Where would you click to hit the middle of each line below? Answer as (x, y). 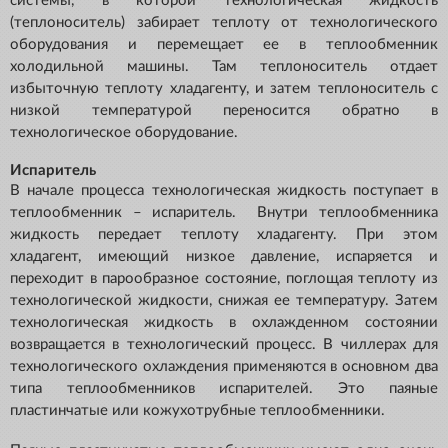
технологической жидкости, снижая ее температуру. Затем (224, 301)
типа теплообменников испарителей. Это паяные (224, 389)
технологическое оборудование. (124, 133)
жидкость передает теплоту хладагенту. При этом (224, 235)
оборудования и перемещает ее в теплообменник (224, 45)
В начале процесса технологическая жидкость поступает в (224, 191)
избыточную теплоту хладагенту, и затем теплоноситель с (224, 89)
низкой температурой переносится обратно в (224, 111)
